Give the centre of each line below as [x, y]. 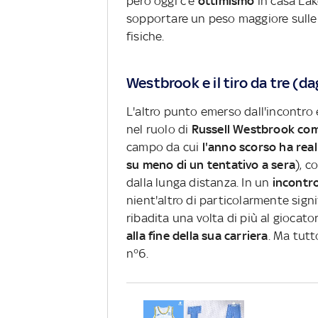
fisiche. [147, 37]
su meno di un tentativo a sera [211, 165]
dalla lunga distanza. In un [199, 183]
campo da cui [163, 147]
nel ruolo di [159, 130]
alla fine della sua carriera [197, 236]
